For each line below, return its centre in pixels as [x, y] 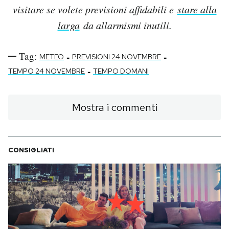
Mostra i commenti [114, 108]
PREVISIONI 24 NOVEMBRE [117, 57]
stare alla [197, 9]
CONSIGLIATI [31, 150]
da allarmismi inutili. [125, 25]
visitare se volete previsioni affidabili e [95, 9]
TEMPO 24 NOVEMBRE [47, 71]
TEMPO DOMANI [121, 71]
